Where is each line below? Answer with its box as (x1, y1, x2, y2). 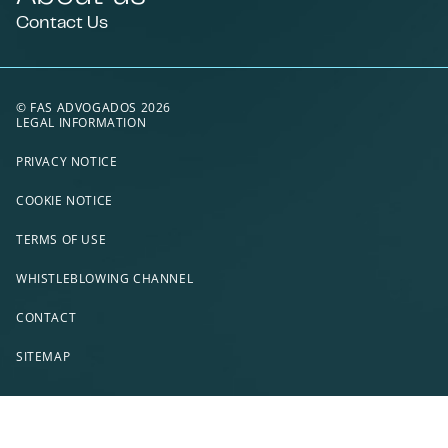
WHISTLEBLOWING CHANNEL (16, 270, 194, 287)
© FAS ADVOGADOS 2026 (16, 99, 171, 116)
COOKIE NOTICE (16, 192, 113, 209)
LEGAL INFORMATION (16, 114, 147, 131)
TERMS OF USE (16, 231, 107, 248)
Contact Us (16, 10, 108, 32)
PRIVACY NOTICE (16, 153, 118, 170)
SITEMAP (16, 348, 71, 365)
